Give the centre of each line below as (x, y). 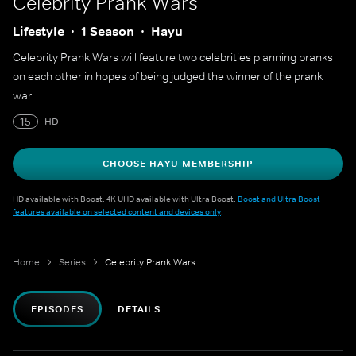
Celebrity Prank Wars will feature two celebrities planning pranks (173, 57)
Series (72, 262)
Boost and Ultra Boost (279, 199)
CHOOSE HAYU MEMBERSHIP (178, 164)
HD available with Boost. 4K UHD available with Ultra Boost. (125, 199)
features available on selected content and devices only (117, 211)
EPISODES (57, 309)
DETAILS (139, 309)
